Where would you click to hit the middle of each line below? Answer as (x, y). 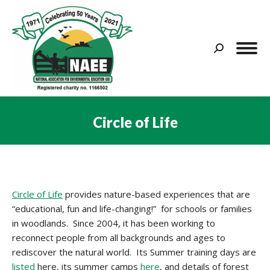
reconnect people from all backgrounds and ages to (119, 237)
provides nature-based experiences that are (156, 194)
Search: (228, 50)
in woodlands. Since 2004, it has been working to (114, 223)
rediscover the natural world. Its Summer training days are (134, 252)
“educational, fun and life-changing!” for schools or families (132, 209)
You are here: (163, 140)
